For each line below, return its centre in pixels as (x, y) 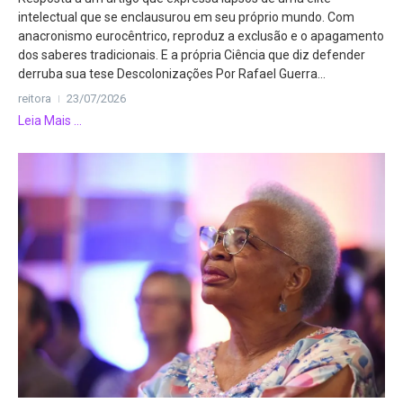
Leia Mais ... (50, 120)
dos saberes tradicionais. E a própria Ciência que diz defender (192, 54)
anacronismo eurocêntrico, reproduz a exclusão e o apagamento (201, 36)
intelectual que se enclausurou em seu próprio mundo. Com (186, 17)
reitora (35, 98)
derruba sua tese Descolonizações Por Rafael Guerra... (172, 73)
